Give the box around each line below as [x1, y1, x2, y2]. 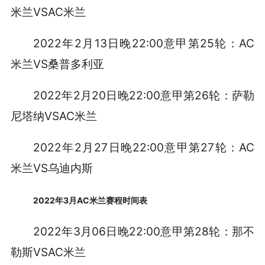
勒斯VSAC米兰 [10, 244, 86, 259]
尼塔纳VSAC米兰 [10, 109, 97, 124]
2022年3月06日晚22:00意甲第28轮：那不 [33, 224, 255, 238]
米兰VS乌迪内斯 [10, 160, 93, 175]
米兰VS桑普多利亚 [10, 57, 104, 72]
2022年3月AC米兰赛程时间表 [33, 195, 148, 205]
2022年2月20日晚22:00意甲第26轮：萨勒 [33, 88, 255, 103]
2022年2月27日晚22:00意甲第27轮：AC [33, 140, 255, 154]
